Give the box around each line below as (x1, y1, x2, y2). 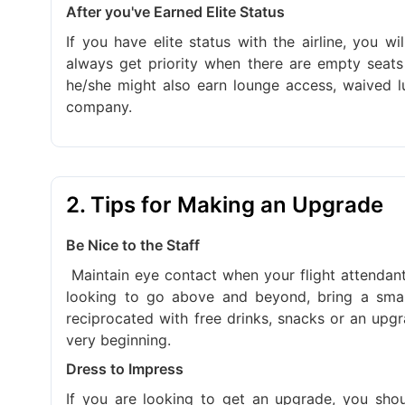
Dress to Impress (66, 360, 184, 379)
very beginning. (66, 330, 172, 349)
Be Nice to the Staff (66, 235, 201, 254)
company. (66, 97, 133, 116)
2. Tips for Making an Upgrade (66, 191, 384, 218)
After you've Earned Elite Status (66, 2, 286, 21)
